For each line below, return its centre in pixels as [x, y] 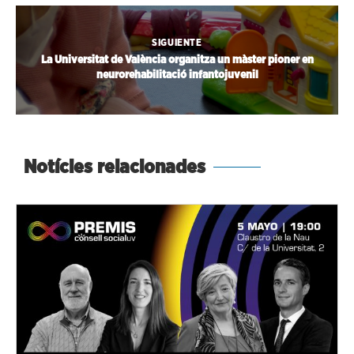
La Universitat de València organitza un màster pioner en [177, 60]
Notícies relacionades [115, 167]
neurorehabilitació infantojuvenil [177, 75]
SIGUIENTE [177, 42]
